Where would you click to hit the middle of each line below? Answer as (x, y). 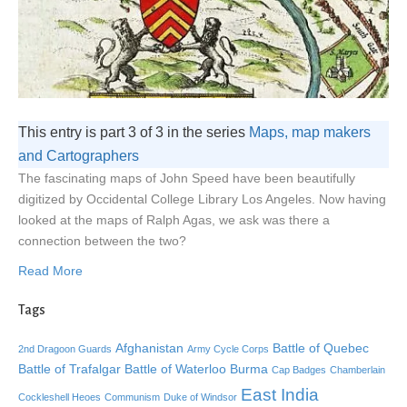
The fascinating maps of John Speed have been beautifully (187, 179)
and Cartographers (79, 156)
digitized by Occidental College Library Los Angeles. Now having (202, 199)
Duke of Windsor (200, 397)
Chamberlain (357, 370)
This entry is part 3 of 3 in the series (134, 133)
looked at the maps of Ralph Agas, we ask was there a (174, 220)
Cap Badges (299, 370)
